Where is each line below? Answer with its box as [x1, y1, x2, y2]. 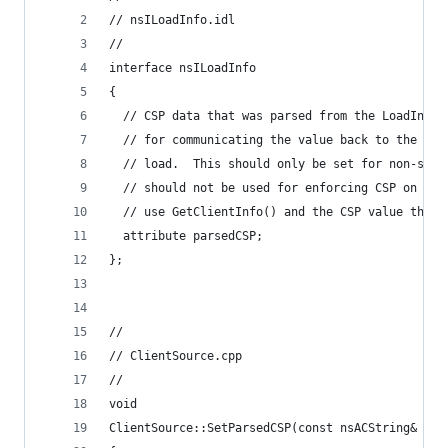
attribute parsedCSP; [109, 229, 263, 243]
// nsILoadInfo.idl [109, 13, 235, 27]
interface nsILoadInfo [109, 61, 256, 75]
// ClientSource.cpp [109, 349, 242, 363]
